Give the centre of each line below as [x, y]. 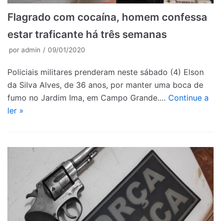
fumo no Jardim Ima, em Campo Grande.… [88, 98]
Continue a [188, 98]
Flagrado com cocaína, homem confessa [107, 17]
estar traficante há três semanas [87, 35]
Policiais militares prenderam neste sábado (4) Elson [106, 72]
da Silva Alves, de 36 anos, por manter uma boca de [105, 85]
